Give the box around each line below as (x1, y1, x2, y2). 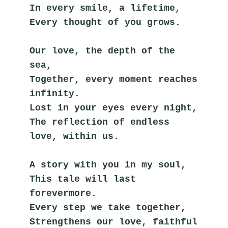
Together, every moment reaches (30, 74, 198, 84)
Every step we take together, (30, 202, 187, 213)
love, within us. (30, 131, 120, 141)
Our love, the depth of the (30, 45, 176, 56)
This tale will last (30, 174, 136, 184)
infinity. (30, 88, 80, 99)
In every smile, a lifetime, (30, 3, 181, 13)
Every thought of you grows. (30, 17, 181, 27)
